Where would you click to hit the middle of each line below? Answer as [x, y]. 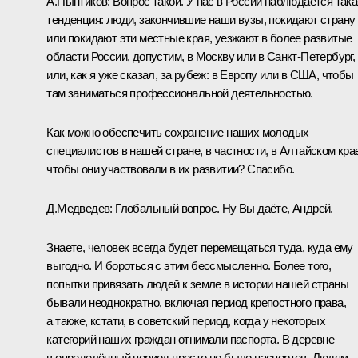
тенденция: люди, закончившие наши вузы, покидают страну [201, 19]
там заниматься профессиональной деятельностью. [180, 93]
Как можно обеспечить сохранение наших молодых [178, 132]
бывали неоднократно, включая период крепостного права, [196, 302]
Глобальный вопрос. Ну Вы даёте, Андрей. [223, 208]
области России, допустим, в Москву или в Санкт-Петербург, [201, 56]
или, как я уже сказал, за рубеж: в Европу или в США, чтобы [200, 74]
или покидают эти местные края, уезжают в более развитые [199, 38]
